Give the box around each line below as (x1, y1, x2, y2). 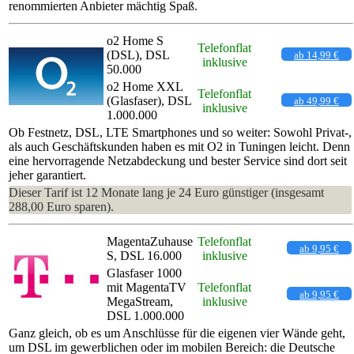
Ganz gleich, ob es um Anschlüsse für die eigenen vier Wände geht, (9, 326, 345, 340)
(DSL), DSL (107, 47, 169, 62)
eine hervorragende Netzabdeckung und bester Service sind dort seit (9, 153, 347, 168)
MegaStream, (107, 294, 173, 308)
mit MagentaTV (107, 280, 186, 294)
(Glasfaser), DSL (107, 93, 191, 107)
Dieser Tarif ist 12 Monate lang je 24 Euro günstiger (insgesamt (9, 185, 324, 199)
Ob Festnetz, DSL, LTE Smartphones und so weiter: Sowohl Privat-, (9, 125, 352, 139)
